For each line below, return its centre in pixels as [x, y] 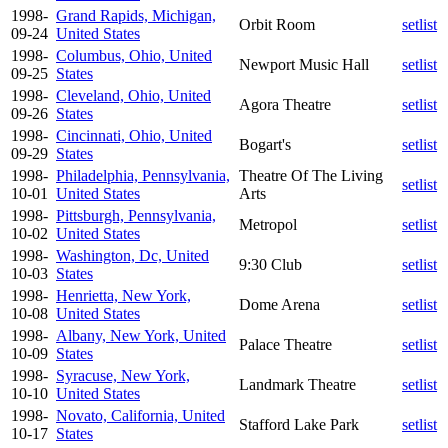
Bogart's [265, 144]
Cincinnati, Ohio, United [134, 135]
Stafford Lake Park [299, 424]
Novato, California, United [140, 415]
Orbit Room [277, 24]
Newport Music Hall [304, 64]
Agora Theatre [285, 104]
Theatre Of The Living [311, 175]
